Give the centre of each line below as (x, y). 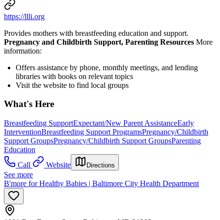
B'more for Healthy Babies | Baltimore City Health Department (101, 184)
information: (24, 51)
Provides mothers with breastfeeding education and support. (96, 33)
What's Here (29, 104)
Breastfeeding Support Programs (92, 132)
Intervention (23, 132)
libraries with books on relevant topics (74, 76)
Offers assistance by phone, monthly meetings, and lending (107, 67)
